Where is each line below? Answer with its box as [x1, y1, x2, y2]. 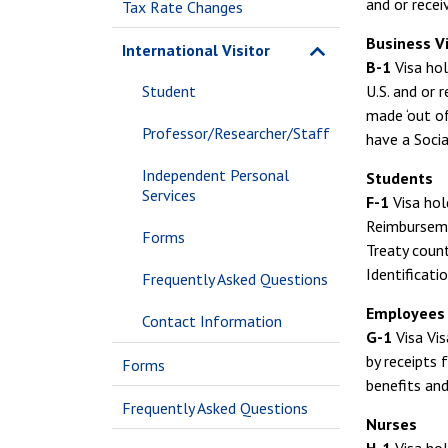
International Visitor [122, 40, 270, 60]
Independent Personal [142, 165, 289, 185]
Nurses [366, 414, 417, 434]
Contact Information [142, 311, 282, 331]
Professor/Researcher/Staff [142, 123, 330, 143]
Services [142, 185, 196, 205]
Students [366, 168, 433, 188]
